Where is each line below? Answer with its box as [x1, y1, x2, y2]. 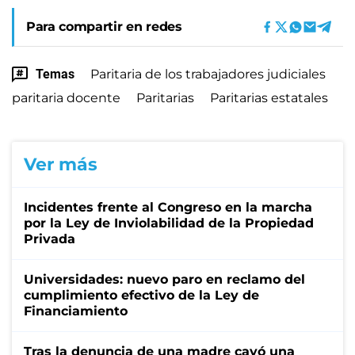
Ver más [24, 153, 97, 175]
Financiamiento [24, 303, 128, 319]
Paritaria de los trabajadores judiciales [90, 66, 326, 82]
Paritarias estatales [210, 90, 328, 105]
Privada [24, 231, 75, 246]
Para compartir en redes [26, 18, 182, 34]
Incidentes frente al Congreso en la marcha [24, 199, 312, 215]
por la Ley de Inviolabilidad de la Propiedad [24, 215, 314, 231]
